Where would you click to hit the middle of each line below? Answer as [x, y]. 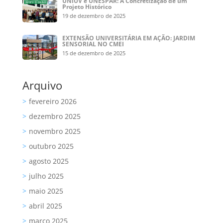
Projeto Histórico [87, 7]
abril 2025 [45, 206]
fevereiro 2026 [53, 102]
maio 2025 [46, 191]
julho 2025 [46, 176]
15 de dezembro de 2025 [94, 53]
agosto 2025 [49, 161]
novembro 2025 [55, 131]
